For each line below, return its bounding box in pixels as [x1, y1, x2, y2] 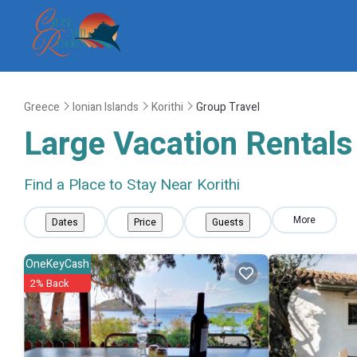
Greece [24, 98, 60, 116]
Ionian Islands [73, 98, 139, 116]
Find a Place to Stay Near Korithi [24, 174, 240, 196]
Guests [212, 215, 244, 229]
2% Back [30, 276, 69, 291]
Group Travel [196, 98, 260, 116]
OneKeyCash [25, 256, 89, 273]
